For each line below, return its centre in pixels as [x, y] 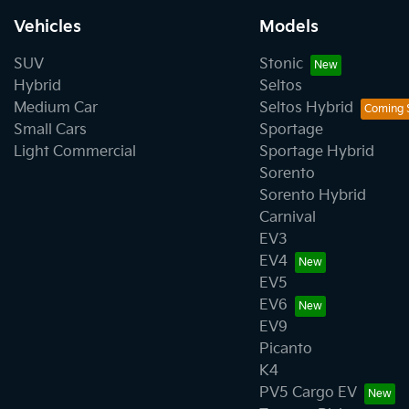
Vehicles [47, 27]
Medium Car [56, 108]
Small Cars [50, 130]
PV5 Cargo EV [308, 393]
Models [288, 27]
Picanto [285, 349]
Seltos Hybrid [306, 108]
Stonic [281, 64]
